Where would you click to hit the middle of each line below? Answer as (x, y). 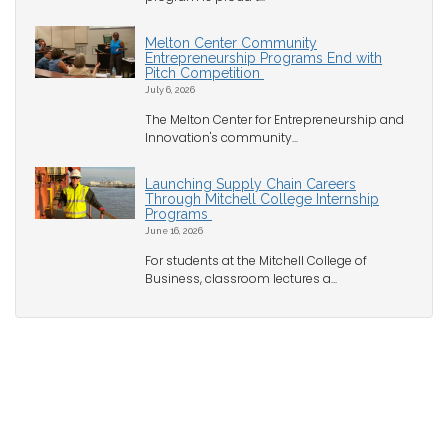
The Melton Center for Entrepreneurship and (274, 120)
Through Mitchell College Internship (262, 199)
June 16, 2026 (174, 231)
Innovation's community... (221, 138)
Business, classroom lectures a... (241, 279)
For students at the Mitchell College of (256, 261)
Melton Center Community (231, 43)
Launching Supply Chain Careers (250, 184)
